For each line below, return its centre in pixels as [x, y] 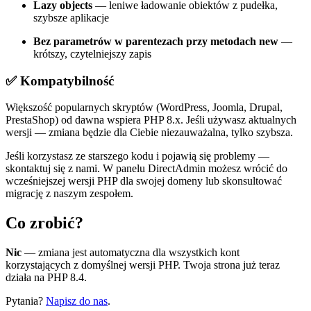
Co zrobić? [44, 223]
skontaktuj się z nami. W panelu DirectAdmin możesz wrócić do [146, 169]
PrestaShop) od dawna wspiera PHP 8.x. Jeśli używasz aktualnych [151, 120]
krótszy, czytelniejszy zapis [92, 53]
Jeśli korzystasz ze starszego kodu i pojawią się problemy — [137, 156]
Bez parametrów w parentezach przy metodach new [156, 41]
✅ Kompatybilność [60, 81]
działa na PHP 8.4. [46, 278]
